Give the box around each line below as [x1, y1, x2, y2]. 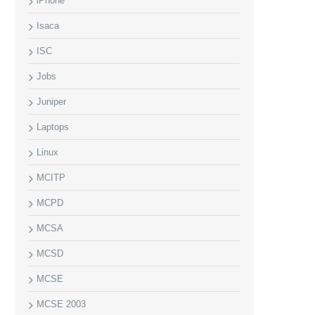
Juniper [37, 96, 66, 107]
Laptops [37, 122, 69, 132]
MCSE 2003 [37, 299, 86, 309]
